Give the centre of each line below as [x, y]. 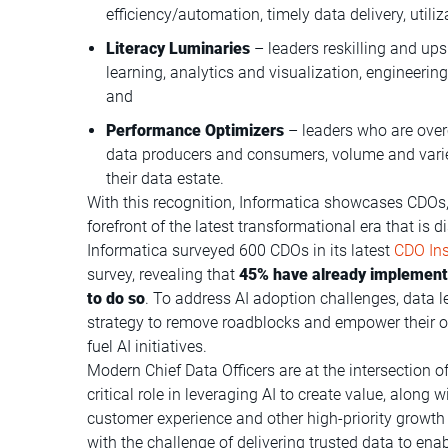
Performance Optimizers [195, 130]
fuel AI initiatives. [147, 346]
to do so [116, 298]
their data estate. [165, 178]
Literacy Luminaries [178, 48]
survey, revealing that [163, 274]
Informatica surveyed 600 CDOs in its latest [241, 250]
